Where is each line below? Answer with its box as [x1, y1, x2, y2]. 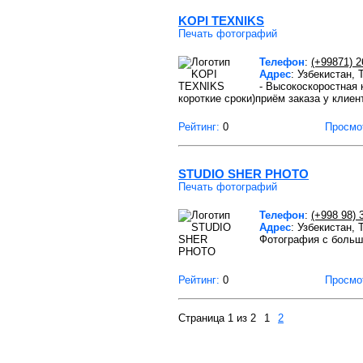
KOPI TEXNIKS [178, 14, 264, 28]
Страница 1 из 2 [178, 312, 256, 324]
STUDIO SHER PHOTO [178, 167, 309, 181]
